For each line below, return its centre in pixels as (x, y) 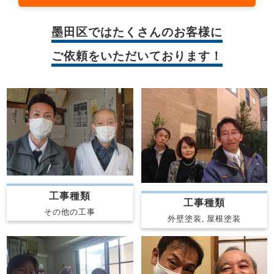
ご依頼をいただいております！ (137, 56)
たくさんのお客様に (168, 32)
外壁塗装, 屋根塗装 (204, 219)
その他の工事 (70, 212)
